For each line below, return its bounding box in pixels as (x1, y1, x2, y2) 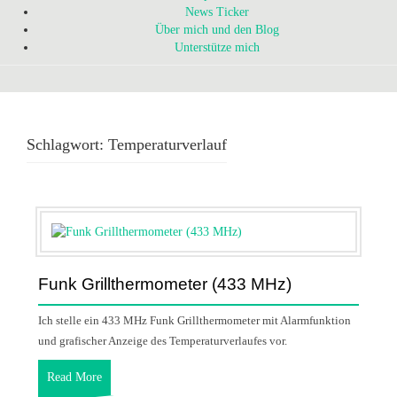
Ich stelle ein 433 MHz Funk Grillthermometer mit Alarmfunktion (38, 313, 351, 327)
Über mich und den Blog (155, 22, 279, 36)
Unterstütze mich (175, 40, 260, 54)
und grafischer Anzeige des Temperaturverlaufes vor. (38, 333, 287, 347)
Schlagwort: (27, 135, 108, 153)
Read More (47, 370, 102, 384)
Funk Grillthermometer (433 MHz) (38, 274, 292, 293)
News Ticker (185, 4, 249, 19)
